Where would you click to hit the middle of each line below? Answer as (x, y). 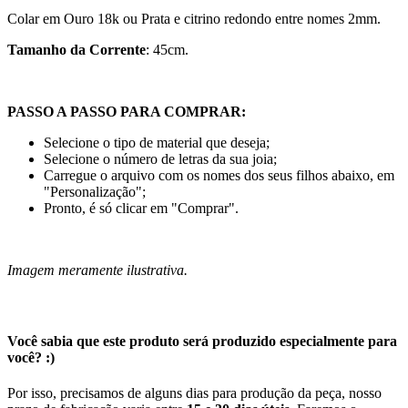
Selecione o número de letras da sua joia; (160, 158)
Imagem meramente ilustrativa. (97, 270)
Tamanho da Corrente (76, 49)
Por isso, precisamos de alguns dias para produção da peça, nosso (194, 393)
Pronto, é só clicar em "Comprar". (141, 208)
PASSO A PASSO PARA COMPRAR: (127, 111)
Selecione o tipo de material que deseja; (157, 142)
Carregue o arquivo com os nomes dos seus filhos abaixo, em (219, 175)
